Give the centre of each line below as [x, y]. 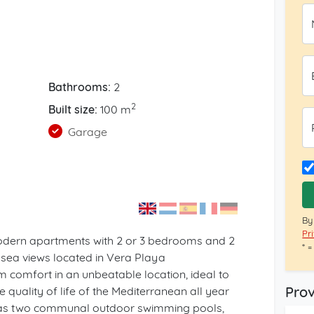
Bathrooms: [79, 87]
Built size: [73, 109]
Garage [86, 132]
